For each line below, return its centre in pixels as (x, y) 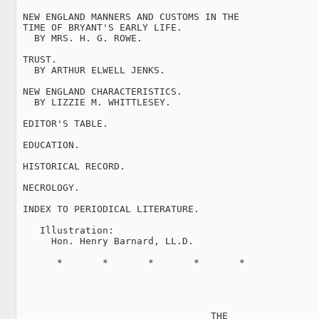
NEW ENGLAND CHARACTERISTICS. (100, 91)
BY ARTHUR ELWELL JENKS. (91, 70)
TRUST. (37, 59)
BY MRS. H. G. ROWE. (80, 38)
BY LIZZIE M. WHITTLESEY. (94, 102)
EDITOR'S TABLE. (63, 123)
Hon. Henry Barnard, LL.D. (105, 241)
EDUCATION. (48, 145)
